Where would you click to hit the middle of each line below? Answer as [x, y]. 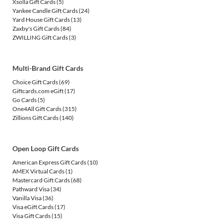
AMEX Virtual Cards [38, 171]
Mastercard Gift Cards [41, 180]
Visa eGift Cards [33, 207]
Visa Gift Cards [31, 216]
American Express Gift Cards [49, 163]
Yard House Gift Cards [41, 20]
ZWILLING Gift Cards [40, 38]
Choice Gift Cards [35, 82]
